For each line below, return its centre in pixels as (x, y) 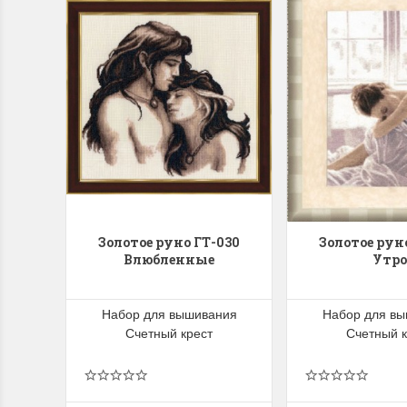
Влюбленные (169, 260)
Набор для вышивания (169, 314)
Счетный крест (169, 333)
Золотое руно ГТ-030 (169, 243)
